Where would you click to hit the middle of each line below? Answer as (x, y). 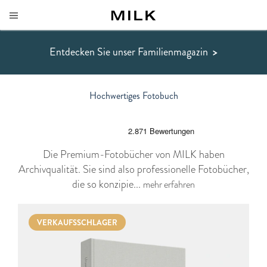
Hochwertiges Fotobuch (133, 96)
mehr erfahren (169, 184)
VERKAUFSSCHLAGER (77, 223)
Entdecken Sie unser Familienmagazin (129, 52)
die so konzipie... (108, 184)
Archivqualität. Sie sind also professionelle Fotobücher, (133, 169)
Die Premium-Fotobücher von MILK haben (133, 154)
